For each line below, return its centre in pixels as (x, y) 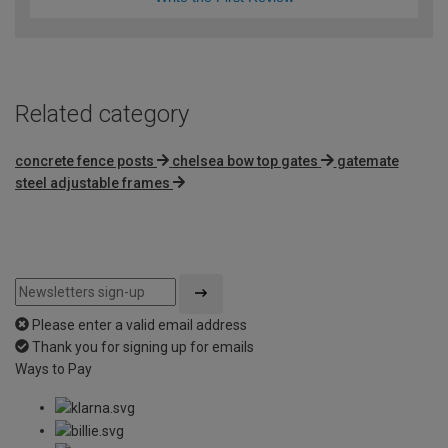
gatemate (367, 160)
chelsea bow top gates (245, 160)
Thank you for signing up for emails (143, 346)
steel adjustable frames (92, 182)
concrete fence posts (84, 160)
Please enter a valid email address (139, 324)
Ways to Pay (53, 368)
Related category (102, 113)
